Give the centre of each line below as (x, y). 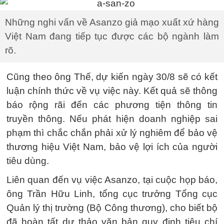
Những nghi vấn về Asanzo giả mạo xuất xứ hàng (112, 22)
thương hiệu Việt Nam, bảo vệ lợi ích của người (112, 146)
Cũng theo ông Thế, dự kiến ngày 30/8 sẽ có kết (112, 76)
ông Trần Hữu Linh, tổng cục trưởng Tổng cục (112, 193)
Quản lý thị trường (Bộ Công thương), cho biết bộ (112, 207)
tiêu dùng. (28, 160)
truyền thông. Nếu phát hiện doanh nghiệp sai (112, 118)
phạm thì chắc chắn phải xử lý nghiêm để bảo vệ (112, 132)
